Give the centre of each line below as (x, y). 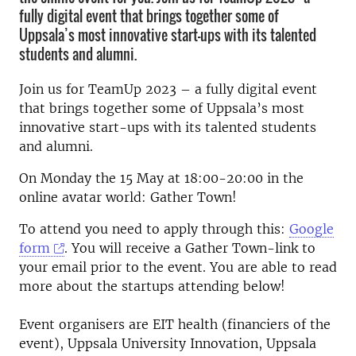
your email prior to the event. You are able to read (178, 267)
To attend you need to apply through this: (154, 229)
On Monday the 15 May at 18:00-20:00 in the (161, 178)
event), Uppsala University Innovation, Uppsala (168, 343)
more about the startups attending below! (152, 286)
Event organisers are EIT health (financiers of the (175, 324)
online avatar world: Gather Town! (128, 197)
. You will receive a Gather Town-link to (190, 248)
